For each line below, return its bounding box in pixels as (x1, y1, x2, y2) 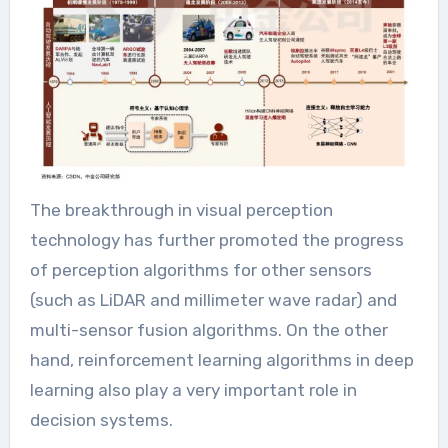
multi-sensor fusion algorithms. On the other (29, 320, 388, 341)
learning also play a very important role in (29, 380, 357, 401)
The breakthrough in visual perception (29, 200, 333, 221)
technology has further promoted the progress (29, 230, 404, 251)
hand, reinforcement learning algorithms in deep (29, 350, 414, 371)
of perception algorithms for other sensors (29, 260, 372, 281)
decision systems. (29, 410, 173, 431)
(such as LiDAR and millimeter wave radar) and (29, 290, 397, 311)
